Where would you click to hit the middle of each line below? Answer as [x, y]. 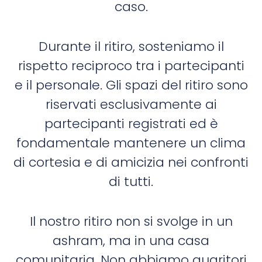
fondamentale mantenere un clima [131, 143]
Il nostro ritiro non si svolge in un [131, 222]
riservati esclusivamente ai [131, 105]
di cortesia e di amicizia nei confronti [131, 163]
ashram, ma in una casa [131, 241]
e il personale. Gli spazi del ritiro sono [131, 85]
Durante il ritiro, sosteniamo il [131, 47]
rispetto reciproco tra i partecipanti [131, 66]
